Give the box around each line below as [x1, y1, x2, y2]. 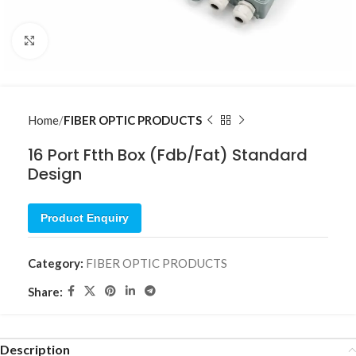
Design [28, 163, 82, 185]
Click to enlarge [47, 34, 130, 48]
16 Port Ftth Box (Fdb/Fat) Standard [28, 144, 308, 166]
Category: [28, 256, 83, 270]
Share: [28, 284, 63, 299]
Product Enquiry [41, 211, 129, 224]
